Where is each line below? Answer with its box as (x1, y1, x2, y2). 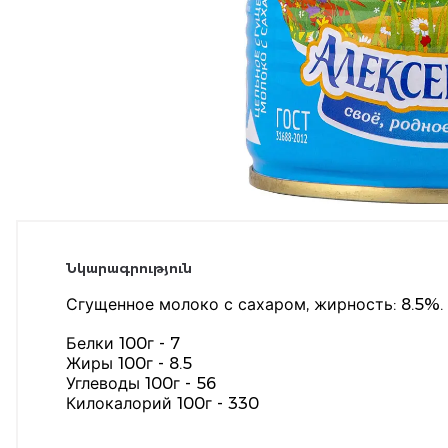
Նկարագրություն (66, 260, 192, 276)
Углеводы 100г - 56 (66, 374, 216, 393)
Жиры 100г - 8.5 (66, 354, 192, 373)
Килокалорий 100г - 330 (66, 394, 259, 413)
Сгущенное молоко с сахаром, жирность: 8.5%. (66, 295, 443, 314)
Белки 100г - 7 (66, 334, 180, 353)
